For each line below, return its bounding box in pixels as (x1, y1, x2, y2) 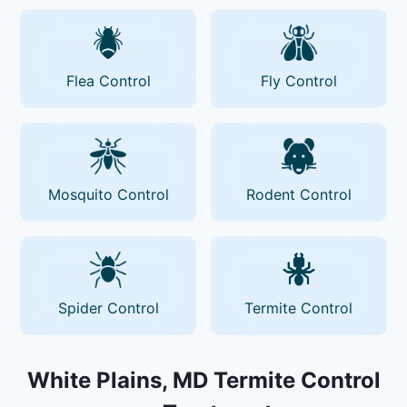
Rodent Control (245, 184, 352, 203)
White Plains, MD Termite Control (26, 366, 381, 393)
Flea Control (65, 71, 151, 90)
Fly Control (260, 71, 337, 90)
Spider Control (57, 298, 159, 317)
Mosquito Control (47, 184, 169, 203)
